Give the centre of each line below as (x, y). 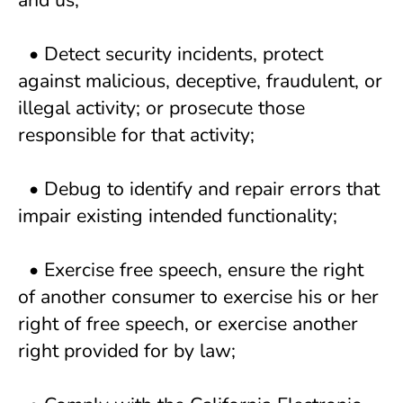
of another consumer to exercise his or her (198, 297)
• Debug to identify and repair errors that (199, 189)
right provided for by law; (130, 351)
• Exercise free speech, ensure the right (191, 270)
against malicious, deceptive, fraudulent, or (200, 81)
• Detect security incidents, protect (170, 54)
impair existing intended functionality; (180, 216)
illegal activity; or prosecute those (161, 108)
